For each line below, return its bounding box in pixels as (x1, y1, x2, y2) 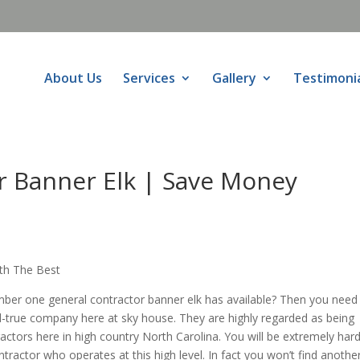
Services (123, 69, 175, 87)
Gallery (212, 69, 256, 87)
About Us (44, 69, 102, 87)
